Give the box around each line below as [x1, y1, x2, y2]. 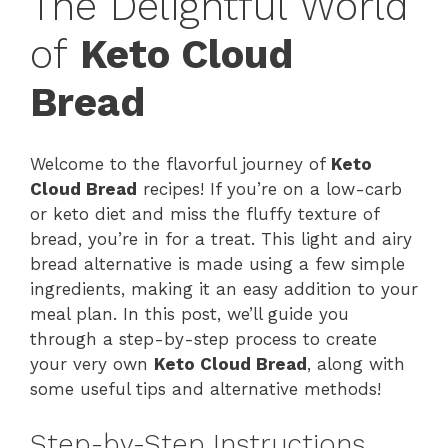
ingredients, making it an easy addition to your [30, 279, 418, 300]
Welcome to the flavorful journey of [30, 154, 331, 175]
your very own [30, 354, 154, 375]
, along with [307, 354, 405, 375]
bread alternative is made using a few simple [30, 254, 405, 275]
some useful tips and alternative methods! [30, 379, 381, 400]
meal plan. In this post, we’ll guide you [30, 304, 349, 325]
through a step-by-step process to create [30, 329, 377, 350]
